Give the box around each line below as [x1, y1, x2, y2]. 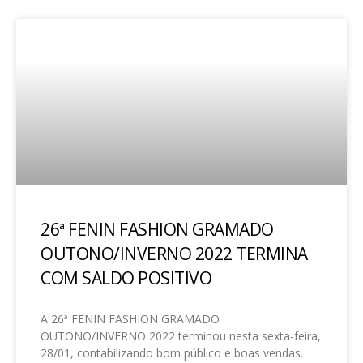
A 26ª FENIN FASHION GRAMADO [41, 311, 220, 327]
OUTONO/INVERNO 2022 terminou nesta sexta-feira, [41, 328, 321, 344]
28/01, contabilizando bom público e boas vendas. [41, 345, 303, 361]
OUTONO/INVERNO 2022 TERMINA [41, 242, 308, 265]
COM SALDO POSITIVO [41, 267, 211, 289]
